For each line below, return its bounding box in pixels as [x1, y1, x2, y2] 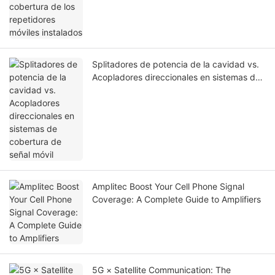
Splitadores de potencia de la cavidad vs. [92, 59, 259, 70]
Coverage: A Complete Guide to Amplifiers [92, 194, 261, 205]
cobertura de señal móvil [92, 85, 191, 96]
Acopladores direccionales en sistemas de [92, 72, 260, 83]
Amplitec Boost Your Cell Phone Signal [92, 181, 244, 192]
